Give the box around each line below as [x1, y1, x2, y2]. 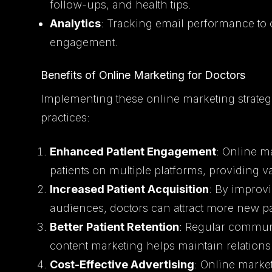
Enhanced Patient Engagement [50, 144, 217, 158]
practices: [41, 110, 90, 124]
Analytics [50, 16, 101, 30]
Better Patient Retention [50, 220, 180, 233]
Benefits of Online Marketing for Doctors [41, 68, 246, 81]
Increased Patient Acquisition [50, 182, 209, 195]
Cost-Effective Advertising [50, 257, 195, 271]
